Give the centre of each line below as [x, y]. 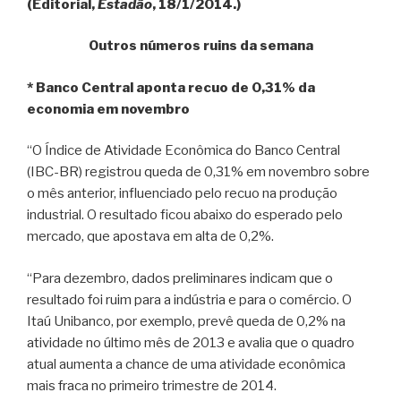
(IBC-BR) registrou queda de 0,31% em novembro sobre [198, 172]
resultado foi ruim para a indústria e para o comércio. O [189, 299]
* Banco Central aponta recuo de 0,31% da [171, 87]
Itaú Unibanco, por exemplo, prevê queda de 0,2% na [186, 321]
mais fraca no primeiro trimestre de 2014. [152, 385]
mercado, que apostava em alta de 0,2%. [150, 236]
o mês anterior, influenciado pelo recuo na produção [182, 193]
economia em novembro [108, 109]
